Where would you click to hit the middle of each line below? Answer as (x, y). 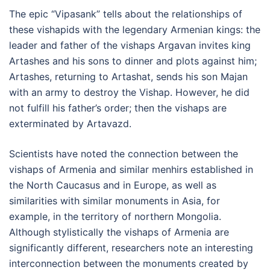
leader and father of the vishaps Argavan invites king (130, 46)
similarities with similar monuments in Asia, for (115, 201)
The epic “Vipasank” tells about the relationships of (126, 14)
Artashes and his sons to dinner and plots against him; (133, 61)
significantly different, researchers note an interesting (131, 248)
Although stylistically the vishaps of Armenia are (119, 232)
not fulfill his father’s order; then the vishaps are (118, 108)
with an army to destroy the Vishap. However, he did (129, 93)
